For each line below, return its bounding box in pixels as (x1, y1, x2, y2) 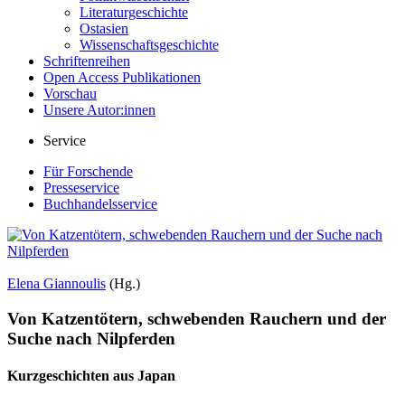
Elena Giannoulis (7, 276, 106, 291)
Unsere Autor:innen (43, 102, 155, 118)
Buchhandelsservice (43, 196, 157, 212)
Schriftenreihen (43, 53, 130, 69)
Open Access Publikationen (43, 70, 201, 85)
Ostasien (80, 21, 128, 36)
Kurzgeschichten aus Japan (7, 367, 175, 383)
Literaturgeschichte (80, 5, 188, 20)
